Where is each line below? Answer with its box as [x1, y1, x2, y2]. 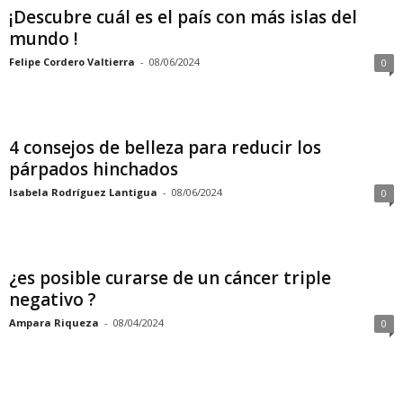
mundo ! [9, 27, 78, 50]
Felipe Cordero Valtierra [9, 55, 135, 68]
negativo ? [9, 288, 96, 311]
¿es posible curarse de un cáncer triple [9, 266, 331, 290]
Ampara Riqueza [9, 316, 99, 329]
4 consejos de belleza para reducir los [9, 136, 321, 159]
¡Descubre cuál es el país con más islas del [9, 5, 357, 29]
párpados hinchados [9, 157, 178, 181]
